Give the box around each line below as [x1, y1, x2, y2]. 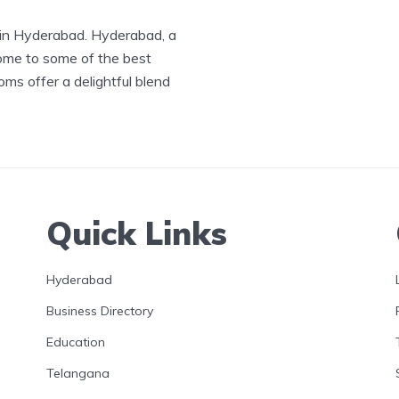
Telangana [46, 364, 110, 381]
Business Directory [46, 302, 153, 319]
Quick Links [46, 212, 227, 253]
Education [46, 333, 105, 350]
